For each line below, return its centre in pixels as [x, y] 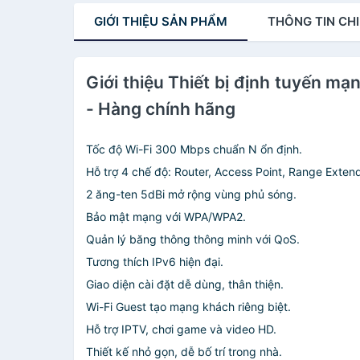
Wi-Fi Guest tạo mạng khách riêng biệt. [188, 307]
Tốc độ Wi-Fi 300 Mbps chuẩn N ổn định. [194, 149]
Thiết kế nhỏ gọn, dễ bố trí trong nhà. [184, 352]
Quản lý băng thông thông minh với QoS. [193, 239]
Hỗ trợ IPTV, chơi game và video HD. [181, 329]
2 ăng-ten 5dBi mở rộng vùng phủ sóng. [191, 194]
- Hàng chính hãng [161, 109]
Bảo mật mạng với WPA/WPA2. [166, 217]
